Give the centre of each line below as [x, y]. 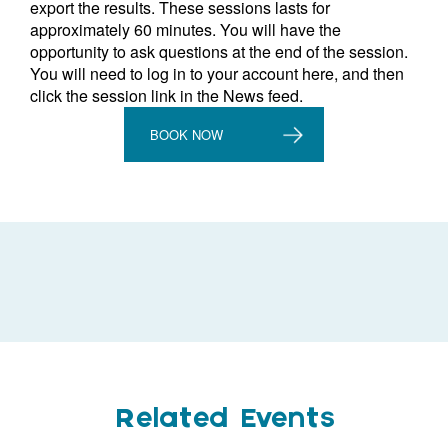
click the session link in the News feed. [166, 95]
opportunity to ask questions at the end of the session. [219, 51]
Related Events [224, 420]
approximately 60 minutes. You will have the [185, 29]
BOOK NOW [186, 134]
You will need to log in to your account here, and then [217, 73]
